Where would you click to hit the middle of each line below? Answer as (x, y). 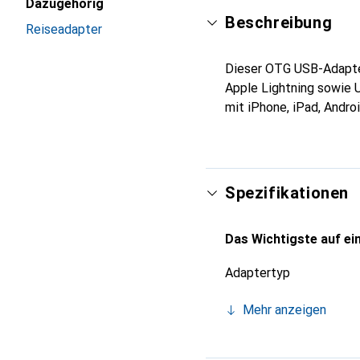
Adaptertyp (258, 273)
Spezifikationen (287, 193)
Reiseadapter (64, 29)
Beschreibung (279, 22)
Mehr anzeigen (284, 310)
